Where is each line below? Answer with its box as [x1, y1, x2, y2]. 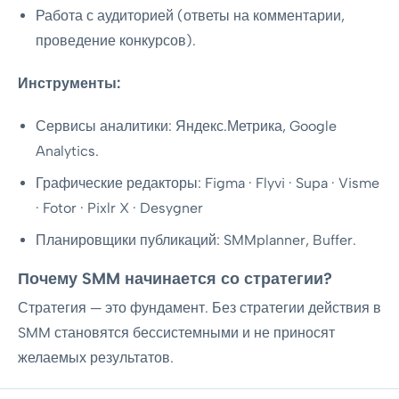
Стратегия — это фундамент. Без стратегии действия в [18, 299, 381, 316]
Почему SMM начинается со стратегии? [18, 269, 332, 289]
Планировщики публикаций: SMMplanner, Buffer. [36, 232, 356, 248]
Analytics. [36, 142, 99, 159]
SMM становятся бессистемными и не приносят [18, 324, 335, 341]
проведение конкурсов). [36, 32, 196, 49]
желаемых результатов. [18, 349, 174, 366]
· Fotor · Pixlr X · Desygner [36, 199, 203, 216]
